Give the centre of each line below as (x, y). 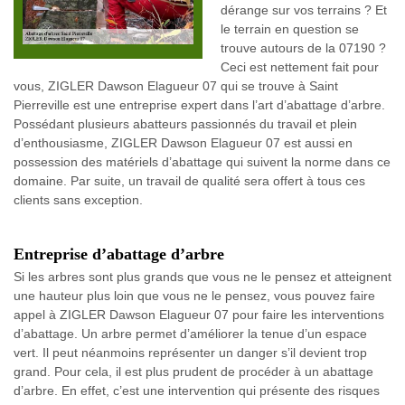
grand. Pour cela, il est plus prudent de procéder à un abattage (193, 372)
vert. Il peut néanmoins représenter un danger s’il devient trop (190, 353)
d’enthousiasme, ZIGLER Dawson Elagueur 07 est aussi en (183, 143)
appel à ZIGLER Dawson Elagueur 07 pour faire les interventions (199, 315)
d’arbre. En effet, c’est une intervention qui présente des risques (197, 391)
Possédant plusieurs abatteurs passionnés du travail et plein (185, 124)
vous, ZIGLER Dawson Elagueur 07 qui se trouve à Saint (176, 86)
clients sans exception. (78, 200)
